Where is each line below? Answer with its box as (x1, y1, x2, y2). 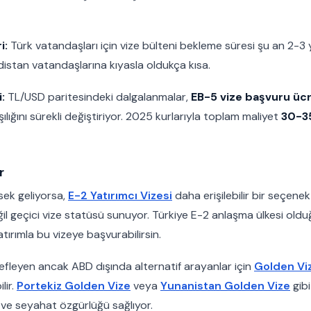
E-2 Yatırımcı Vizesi (68, 188, 172, 203)
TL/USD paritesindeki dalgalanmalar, (5, 89, 191, 104)
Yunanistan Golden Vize (160, 278, 290, 293)
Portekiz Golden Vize (17, 278, 131, 293)
